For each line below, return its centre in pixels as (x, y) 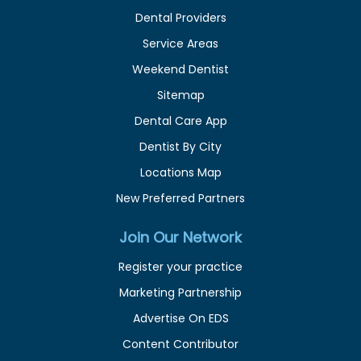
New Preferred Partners (180, 198)
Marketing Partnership (180, 292)
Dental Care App (180, 120)
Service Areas (180, 43)
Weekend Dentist (180, 69)
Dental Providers (180, 17)
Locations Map (180, 172)
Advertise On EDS (180, 318)
